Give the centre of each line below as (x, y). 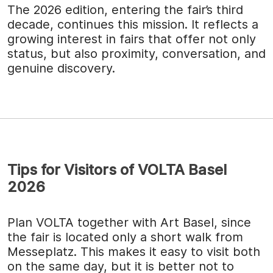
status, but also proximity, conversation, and (136, 53)
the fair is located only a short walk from (125, 237)
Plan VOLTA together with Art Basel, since (129, 222)
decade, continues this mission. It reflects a (133, 24)
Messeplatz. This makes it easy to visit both (134, 251)
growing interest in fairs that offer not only (132, 39)
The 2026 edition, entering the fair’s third (125, 9)
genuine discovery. (61, 68)
